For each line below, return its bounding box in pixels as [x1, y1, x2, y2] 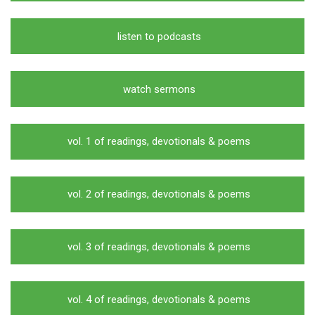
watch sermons [120, 82, 195, 96]
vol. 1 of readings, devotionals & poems [65, 135, 250, 148]
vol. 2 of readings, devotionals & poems [65, 188, 250, 201]
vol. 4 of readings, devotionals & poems [65, 292, 250, 306]
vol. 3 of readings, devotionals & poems [65, 240, 250, 253]
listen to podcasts [114, 30, 201, 43]
